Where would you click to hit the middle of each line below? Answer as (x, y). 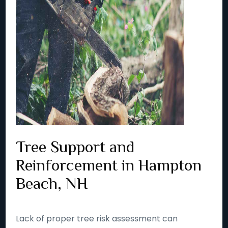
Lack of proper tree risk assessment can (97, 219)
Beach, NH (52, 183)
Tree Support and (75, 147)
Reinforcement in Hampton (109, 165)
